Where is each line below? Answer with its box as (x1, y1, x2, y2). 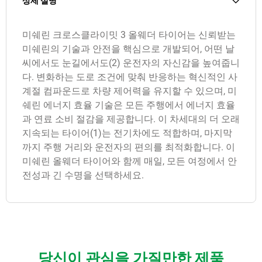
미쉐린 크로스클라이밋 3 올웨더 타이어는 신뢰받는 (22, 29, 236, 41)
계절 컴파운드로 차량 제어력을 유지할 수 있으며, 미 (22, 85, 237, 97)
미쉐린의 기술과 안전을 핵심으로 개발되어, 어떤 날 (22, 43, 235, 55)
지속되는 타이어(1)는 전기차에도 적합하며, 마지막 (22, 127, 232, 139)
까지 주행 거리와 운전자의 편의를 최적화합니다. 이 (22, 142, 235, 153)
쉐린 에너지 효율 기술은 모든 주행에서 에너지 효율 (22, 99, 235, 111)
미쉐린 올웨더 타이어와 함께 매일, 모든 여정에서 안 (22, 156, 237, 167)
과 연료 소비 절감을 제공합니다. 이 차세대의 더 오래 (22, 113, 240, 125)
